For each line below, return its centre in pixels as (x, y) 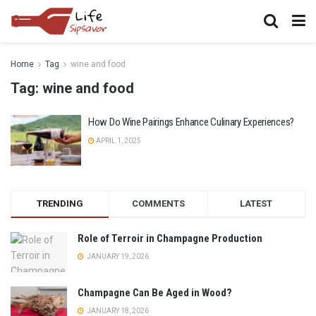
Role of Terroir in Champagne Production (170, 238)
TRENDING (60, 203)
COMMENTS (158, 203)
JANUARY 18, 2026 (117, 310)
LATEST (256, 203)
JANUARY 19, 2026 (117, 256)
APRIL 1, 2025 (118, 141)
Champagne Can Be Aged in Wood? (155, 292)
